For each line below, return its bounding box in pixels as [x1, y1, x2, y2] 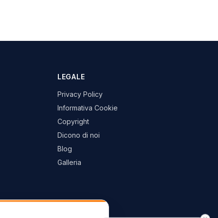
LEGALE [57, 73, 85, 81]
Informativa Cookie [57, 104, 118, 112]
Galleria [57, 158, 81, 166]
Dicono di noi [57, 131, 100, 139]
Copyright [57, 117, 89, 126]
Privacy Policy [57, 90, 103, 98]
